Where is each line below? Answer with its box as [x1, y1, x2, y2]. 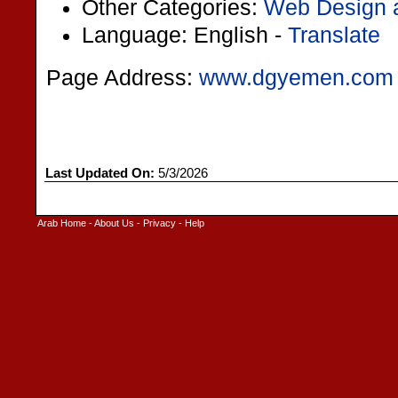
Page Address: [46, 66, 199, 90]
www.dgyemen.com [199, 66, 394, 90]
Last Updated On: [45, 166, 155, 180]
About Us [94, 218, 134, 228]
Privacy [143, 218, 176, 228]
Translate [288, 22, 380, 47]
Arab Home [37, 218, 86, 228]
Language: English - [82, 22, 288, 47]
